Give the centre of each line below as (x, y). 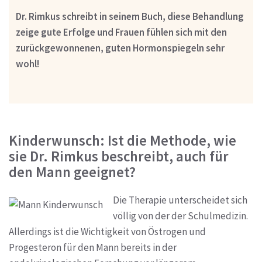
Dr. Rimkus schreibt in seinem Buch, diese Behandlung (130, 17)
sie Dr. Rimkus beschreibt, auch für (119, 157)
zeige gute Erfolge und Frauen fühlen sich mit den (121, 32)
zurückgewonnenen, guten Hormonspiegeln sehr (120, 48)
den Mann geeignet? (72, 173)
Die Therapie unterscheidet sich (180, 200)
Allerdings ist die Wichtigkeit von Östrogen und (107, 231)
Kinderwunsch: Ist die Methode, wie (123, 141)
